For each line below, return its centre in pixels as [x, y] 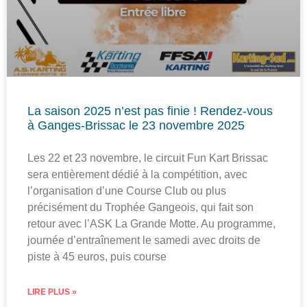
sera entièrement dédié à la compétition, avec [137, 175]
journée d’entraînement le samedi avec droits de [144, 241]
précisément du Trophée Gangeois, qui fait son [140, 208]
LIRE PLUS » [52, 292]
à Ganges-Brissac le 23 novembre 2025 [136, 126]
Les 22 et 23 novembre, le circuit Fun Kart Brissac [148, 158]
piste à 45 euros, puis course [97, 257]
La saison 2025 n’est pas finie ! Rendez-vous [150, 111]
